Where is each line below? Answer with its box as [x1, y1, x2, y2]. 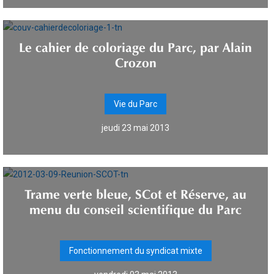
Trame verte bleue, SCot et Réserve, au [24, 188, 246, 196]
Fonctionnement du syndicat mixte [68, 246, 202, 256]
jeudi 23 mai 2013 [102, 123, 169, 133]
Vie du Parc [114, 99, 157, 109]
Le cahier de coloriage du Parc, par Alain [19, 42, 252, 49]
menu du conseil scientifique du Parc [29, 204, 242, 211]
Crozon [114, 57, 157, 64]
